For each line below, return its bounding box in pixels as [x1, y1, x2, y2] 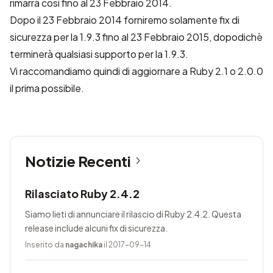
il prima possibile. [10, 82, 84, 94]
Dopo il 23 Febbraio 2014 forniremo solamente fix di [10, 13, 239, 26]
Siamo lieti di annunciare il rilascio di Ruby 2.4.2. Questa [25, 208, 241, 219]
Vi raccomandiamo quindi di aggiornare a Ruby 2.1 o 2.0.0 [10, 65, 263, 77]
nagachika [65, 240, 102, 249]
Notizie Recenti [25, 152, 131, 170]
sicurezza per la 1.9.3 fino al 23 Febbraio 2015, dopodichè [10, 30, 263, 43]
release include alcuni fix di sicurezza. [25, 222, 168, 233]
